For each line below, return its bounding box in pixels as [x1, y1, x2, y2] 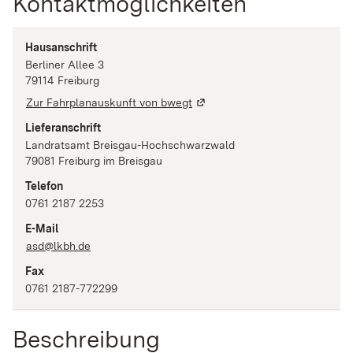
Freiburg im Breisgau [58, 154, 162, 167]
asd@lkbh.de [26, 240, 91, 252]
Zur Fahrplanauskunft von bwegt [26, 96, 192, 109]
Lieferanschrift [25, 121, 101, 134]
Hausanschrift [25, 41, 97, 54]
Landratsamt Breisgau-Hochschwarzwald [25, 139, 235, 151]
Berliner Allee [25, 58, 95, 71]
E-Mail [25, 222, 58, 235]
